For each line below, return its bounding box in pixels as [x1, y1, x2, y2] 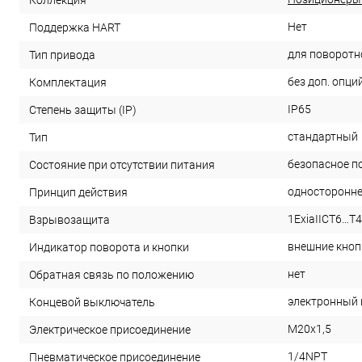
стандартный [288, 130, 358, 144]
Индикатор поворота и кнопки [29, 241, 189, 255]
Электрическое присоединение [29, 323, 191, 337]
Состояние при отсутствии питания [29, 158, 215, 172]
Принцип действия [29, 186, 128, 200]
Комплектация [29, 76, 107, 90]
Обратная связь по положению [29, 268, 194, 282]
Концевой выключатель [29, 296, 155, 309]
